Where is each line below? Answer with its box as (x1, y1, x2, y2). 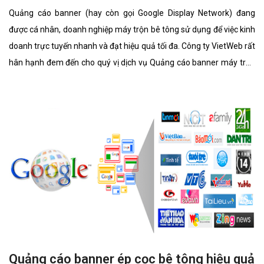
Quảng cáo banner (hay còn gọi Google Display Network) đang (9, 8, 255, 18)
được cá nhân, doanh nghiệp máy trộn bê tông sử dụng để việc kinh (9, 24, 255, 34)
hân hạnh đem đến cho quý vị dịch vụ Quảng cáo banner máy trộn (9, 57, 255, 67)
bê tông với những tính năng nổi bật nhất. (9, 74, 160, 84)
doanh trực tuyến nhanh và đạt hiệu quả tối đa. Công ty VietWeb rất (9, 41, 255, 51)
